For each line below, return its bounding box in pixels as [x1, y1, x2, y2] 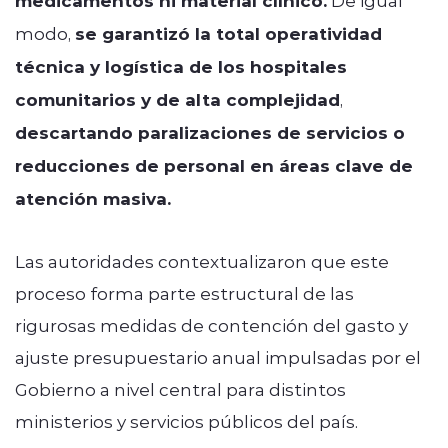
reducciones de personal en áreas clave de [15, 153, 413, 177]
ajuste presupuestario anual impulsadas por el [15, 345, 421, 368]
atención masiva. [15, 186, 171, 210]
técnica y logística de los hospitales [15, 54, 347, 78]
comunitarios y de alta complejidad [15, 87, 340, 111]
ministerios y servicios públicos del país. [15, 409, 358, 432]
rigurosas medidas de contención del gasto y [15, 313, 408, 336]
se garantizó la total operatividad [75, 21, 382, 45]
